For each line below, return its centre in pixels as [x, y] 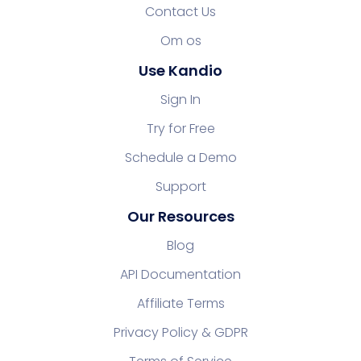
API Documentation [180, 274]
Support [180, 186]
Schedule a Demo [180, 157]
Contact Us [180, 11]
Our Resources [180, 216]
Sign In [180, 99]
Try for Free [180, 128]
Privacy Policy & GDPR [180, 332]
